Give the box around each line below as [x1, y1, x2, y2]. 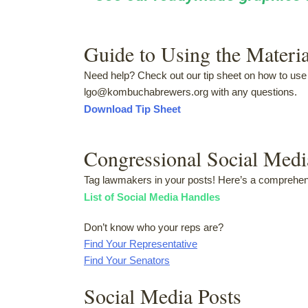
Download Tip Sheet [84, 102, 181, 115]
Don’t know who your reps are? [84, 221, 223, 233]
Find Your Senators [84, 254, 170, 266]
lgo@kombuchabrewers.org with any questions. [84, 85, 297, 98]
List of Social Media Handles [84, 190, 220, 203]
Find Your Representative [84, 237, 197, 250]
